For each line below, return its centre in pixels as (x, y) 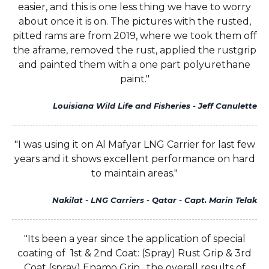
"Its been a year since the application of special (134, 239)
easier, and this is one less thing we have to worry (134, 7)
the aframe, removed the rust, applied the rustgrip (134, 50)
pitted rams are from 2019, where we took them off (134, 36)
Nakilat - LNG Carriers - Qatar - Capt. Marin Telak (155, 200)
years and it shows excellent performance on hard (134, 159)
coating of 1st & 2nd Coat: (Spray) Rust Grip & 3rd (134, 253)
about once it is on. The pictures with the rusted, (134, 22)
